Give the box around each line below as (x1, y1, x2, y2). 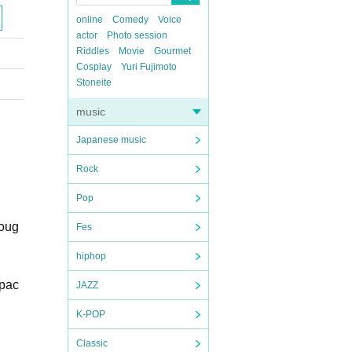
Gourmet (154, 46, 191, 57)
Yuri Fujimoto (121, 61, 177, 72)
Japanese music (76, 134, 146, 145)
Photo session (107, 30, 167, 41)
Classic (76, 338, 108, 349)
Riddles (76, 46, 109, 57)
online (76, 14, 103, 25)
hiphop (76, 251, 106, 262)
